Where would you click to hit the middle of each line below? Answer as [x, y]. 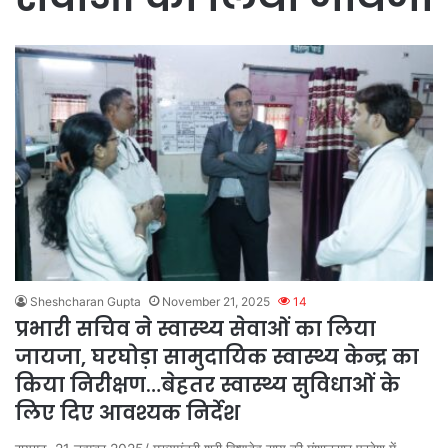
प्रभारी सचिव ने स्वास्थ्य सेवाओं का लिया [195, 328]
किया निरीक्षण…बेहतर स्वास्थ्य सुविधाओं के [207, 384]
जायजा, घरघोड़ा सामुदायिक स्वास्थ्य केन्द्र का [217, 356]
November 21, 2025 [216, 301]
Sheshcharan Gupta [85, 301]
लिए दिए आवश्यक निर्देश [127, 412]
